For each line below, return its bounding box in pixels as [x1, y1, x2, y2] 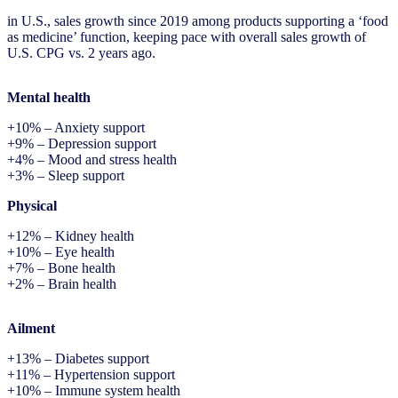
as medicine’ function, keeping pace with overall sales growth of [7, 29, 366, 45]
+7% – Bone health [7, 260, 115, 276]
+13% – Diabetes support [7, 351, 149, 367]
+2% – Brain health [7, 276, 116, 292]
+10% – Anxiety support [7, 120, 145, 136]
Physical [7, 198, 57, 214]
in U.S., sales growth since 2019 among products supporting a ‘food [7, 13, 388, 29]
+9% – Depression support [7, 136, 156, 152]
